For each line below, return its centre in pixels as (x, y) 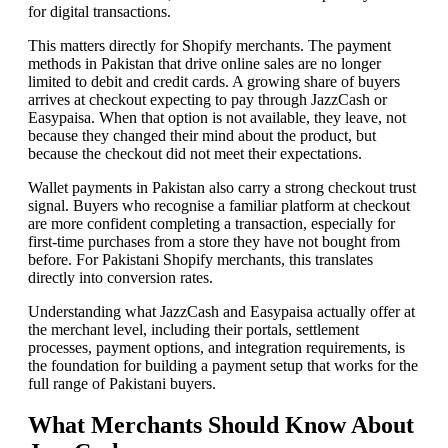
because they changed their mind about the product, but (202, 135)
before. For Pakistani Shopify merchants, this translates (200, 259)
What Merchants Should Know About (221, 425)
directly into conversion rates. (120, 277)
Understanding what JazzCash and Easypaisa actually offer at (221, 311)
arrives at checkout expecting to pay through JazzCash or (207, 99)
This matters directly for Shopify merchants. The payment (209, 45)
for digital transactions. (99, 11)
